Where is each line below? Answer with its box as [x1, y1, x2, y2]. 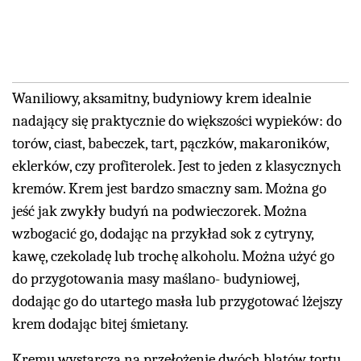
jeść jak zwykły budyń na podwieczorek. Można [12, 202, 307, 221]
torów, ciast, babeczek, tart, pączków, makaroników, [12, 135, 329, 153]
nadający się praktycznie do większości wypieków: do [12, 112, 342, 131]
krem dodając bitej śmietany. [12, 315, 189, 334]
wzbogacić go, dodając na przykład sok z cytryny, [12, 225, 313, 243]
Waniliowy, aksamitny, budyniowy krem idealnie [12, 89, 311, 108]
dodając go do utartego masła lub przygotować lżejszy [12, 293, 342, 311]
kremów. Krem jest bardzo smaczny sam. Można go [12, 180, 326, 198]
